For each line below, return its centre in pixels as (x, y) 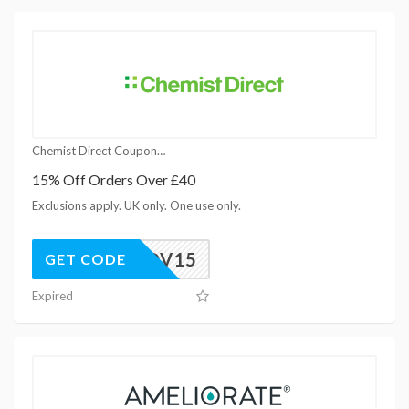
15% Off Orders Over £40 (114, 179)
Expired (52, 295)
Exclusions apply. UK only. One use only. (136, 205)
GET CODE (85, 258)
